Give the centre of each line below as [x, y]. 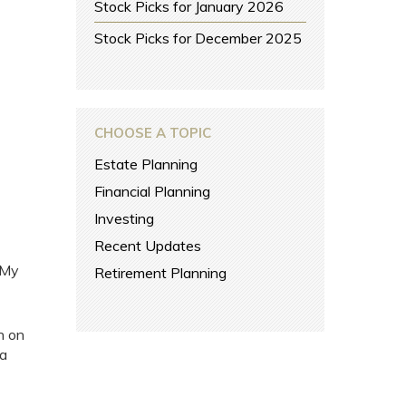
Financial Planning [153, 191]
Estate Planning [146, 164]
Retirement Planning [161, 273]
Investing [125, 218]
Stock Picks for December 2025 [198, 38]
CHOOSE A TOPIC [153, 133]
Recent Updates [148, 246]
